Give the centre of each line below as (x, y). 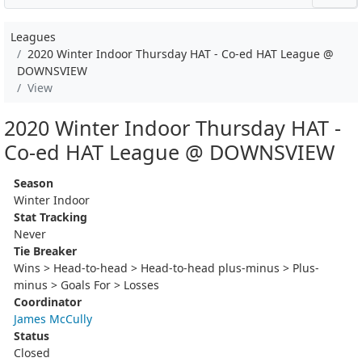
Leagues (33, 37)
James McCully (53, 318)
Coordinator (48, 301)
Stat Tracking (51, 217)
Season (34, 183)
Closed (32, 352)
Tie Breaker (45, 250)
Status (32, 335)
